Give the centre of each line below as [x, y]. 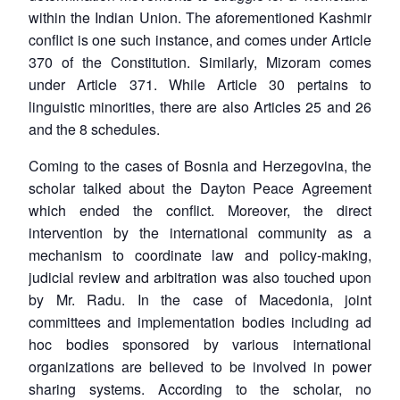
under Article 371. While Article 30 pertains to [200, 84]
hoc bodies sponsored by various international [200, 344]
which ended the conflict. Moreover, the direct [200, 210]
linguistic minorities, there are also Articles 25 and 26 [200, 106]
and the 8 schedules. [94, 129]
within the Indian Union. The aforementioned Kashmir [200, 17]
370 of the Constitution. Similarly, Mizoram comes [200, 62]
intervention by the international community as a [200, 232]
